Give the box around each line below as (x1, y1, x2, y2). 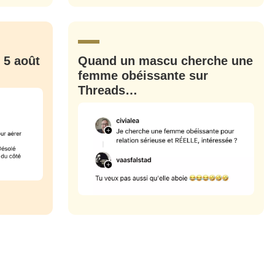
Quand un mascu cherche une (77, 54, 253, 68)
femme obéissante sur (77, 69, 208, 83)
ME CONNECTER (101, 20, 174, 30)
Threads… (77, 83, 137, 98)
